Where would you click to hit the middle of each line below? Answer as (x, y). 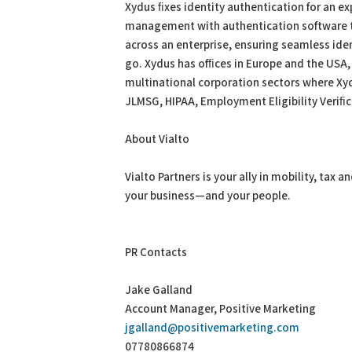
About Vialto (157, 139)
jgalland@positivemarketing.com (212, 328)
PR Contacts (156, 253)
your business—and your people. (208, 196)
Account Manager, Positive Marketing (220, 309)
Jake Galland (159, 290)
